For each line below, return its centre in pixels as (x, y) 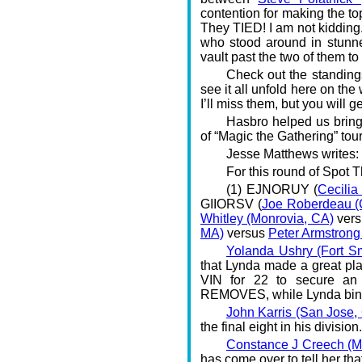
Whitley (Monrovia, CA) (267, 218)
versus (246, 233)
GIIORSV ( (231, 204)
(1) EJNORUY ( (272, 189)
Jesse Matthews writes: (293, 154)
